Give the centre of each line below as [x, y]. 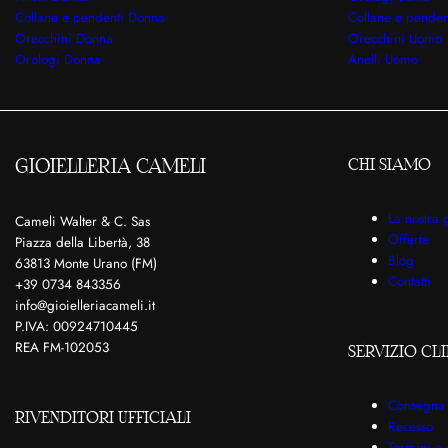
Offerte [408, 240]
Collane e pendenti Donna [90, 17]
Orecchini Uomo [394, 38]
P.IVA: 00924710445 [76, 327]
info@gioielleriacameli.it [85, 306]
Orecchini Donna [64, 38]
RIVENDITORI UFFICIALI [103, 417]
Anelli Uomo [382, 59]
